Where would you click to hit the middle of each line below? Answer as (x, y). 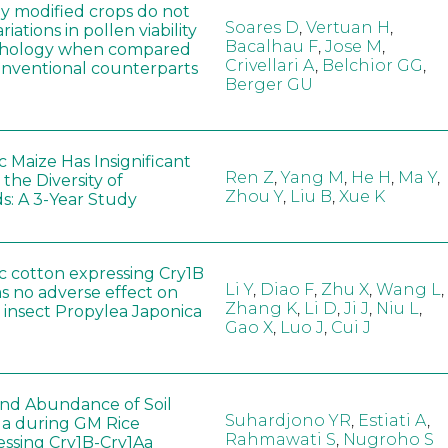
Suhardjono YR (287, 421)
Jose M (353, 46)
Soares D (261, 27)
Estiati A (392, 421)
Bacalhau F (271, 46)
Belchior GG (372, 65)
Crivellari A (269, 65)
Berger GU (268, 84)
